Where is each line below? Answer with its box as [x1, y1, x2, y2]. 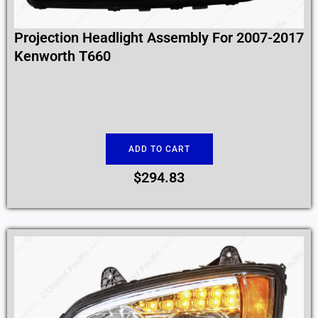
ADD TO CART [128, 144, 190, 155]
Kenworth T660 [14, 48, 111, 65]
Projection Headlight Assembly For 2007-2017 [14, 29, 304, 47]
